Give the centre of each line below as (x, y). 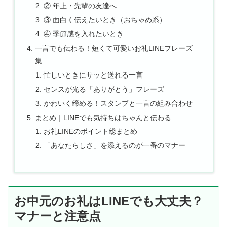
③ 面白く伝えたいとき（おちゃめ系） (105, 20)
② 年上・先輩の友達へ (80, 6)
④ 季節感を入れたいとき (84, 34)
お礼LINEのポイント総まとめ (91, 131)
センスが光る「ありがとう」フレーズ (104, 89)
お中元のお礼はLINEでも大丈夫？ (109, 201)
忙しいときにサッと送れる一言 (93, 75)
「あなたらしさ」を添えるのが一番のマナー (115, 146)
